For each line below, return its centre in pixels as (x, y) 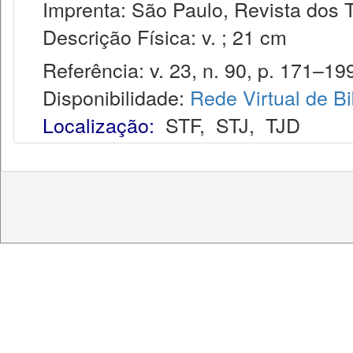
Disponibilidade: (108, 97)
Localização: (98, 124)
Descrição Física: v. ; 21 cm (156, 36)
